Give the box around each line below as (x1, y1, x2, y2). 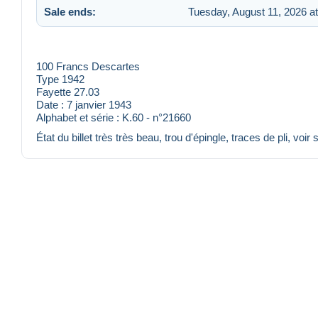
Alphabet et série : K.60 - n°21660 (36, 111, 191, 124)
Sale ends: (44, 5, 96, 18)
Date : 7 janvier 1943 (36, 99, 131, 111)
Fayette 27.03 (36, 86, 99, 99)
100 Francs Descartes (36, 60, 140, 73)
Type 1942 (36, 73, 84, 86)
